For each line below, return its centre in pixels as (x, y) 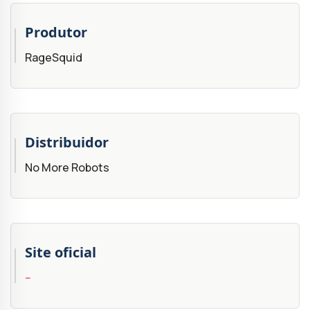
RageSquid (54, 58)
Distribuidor (67, 143)
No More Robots (67, 168)
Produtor (56, 33)
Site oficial (61, 253)
